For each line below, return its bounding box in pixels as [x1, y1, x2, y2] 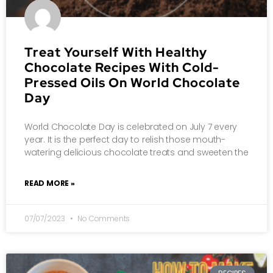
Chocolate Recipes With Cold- [24, 58, 219, 76]
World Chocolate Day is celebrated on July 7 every [24, 120, 238, 133]
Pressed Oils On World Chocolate [24, 74, 240, 91]
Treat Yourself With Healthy [24, 43, 207, 60]
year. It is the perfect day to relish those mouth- [24, 133, 225, 146]
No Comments [76, 213, 130, 224]
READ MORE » [24, 177, 75, 188]
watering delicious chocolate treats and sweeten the [24, 146, 249, 158]
